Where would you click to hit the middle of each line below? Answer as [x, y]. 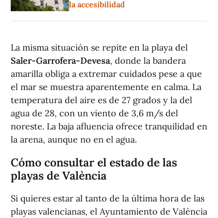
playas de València [59, 176]
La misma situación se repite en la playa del [99, 48]
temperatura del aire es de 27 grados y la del [101, 100]
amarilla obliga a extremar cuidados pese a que [106, 74]
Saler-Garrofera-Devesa [60, 61]
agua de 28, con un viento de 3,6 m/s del [94, 113]
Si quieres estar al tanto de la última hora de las [108, 199]
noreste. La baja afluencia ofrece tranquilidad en [109, 127]
